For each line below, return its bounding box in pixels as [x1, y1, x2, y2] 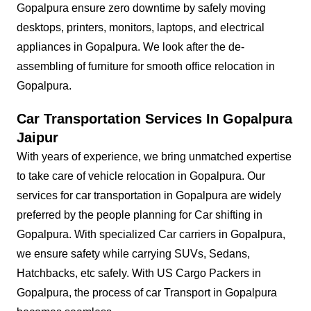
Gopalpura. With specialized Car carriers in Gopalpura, [17, 228, 285, 241]
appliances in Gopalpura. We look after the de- [17, 41, 244, 53]
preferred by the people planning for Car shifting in [17, 209, 262, 221]
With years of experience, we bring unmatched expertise [17, 151, 292, 163]
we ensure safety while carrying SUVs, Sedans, [17, 248, 250, 260]
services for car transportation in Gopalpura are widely [17, 190, 281, 202]
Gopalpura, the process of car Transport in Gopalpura [17, 287, 277, 299]
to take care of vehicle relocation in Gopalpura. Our [17, 170, 265, 183]
